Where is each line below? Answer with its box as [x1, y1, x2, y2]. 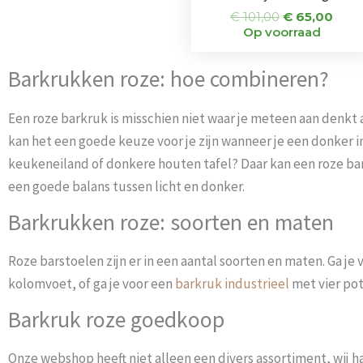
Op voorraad [242, 24, 321, 41]
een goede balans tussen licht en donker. [8, 177, 245, 195]
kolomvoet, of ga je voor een [8, 275, 175, 293]
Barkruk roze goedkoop [8, 305, 224, 335]
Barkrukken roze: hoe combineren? [8, 65, 329, 94]
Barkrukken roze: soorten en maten [8, 207, 334, 237]
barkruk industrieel [175, 275, 289, 293]
